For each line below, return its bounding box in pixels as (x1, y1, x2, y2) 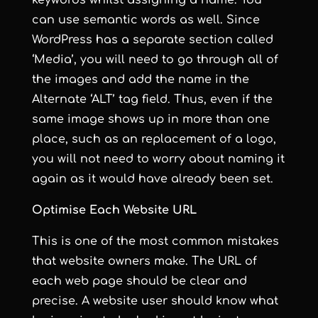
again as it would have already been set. (31, 172, 273, 185)
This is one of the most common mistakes (31, 235, 279, 248)
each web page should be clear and (31, 275, 247, 287)
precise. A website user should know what (31, 295, 278, 307)
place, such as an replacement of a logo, (31, 133, 276, 146)
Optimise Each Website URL (31, 204, 197, 216)
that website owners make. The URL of (31, 255, 257, 268)
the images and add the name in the (31, 73, 249, 86)
